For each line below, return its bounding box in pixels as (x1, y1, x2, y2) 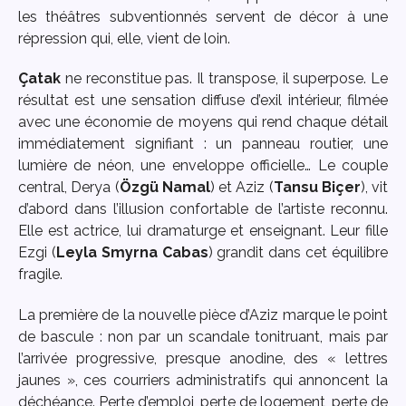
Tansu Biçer (273, 179, 361, 197)
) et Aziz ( (209, 179, 274, 197)
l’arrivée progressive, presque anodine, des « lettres (18, 350, 388, 368)
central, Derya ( (18, 179, 120, 197)
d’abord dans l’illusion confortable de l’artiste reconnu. (18, 200, 388, 218)
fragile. (18, 266, 63, 284)
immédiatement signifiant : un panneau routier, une (18, 135, 388, 153)
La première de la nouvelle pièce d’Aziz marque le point (18, 306, 388, 324)
